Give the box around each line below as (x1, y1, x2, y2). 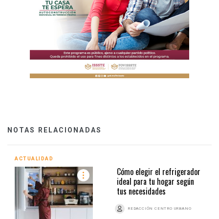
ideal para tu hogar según (117, 175, 194, 187)
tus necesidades (117, 185, 166, 197)
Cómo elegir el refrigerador (117, 165, 200, 177)
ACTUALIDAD (15, 155, 53, 161)
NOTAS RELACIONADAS (7, 126, 102, 134)
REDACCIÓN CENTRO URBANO (128, 206, 192, 211)
